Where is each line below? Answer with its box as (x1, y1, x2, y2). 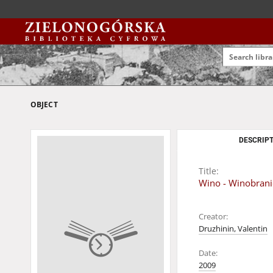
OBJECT (30, 99, 58, 110)
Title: (199, 165, 219, 177)
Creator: (199, 211, 228, 222)
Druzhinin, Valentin (199, 224, 268, 234)
